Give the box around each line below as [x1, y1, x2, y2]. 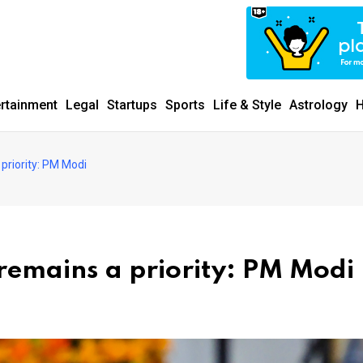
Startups [107, 97, 157, 113]
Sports [165, 97, 205, 113]
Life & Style [213, 97, 281, 113]
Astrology [289, 97, 348, 113]
